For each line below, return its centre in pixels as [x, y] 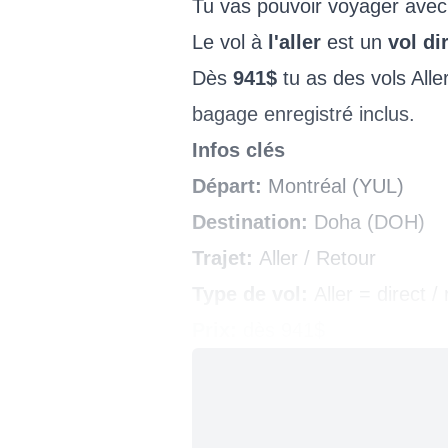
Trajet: [222, 257]
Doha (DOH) [369, 221]
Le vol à [230, 41]
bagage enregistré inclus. [303, 113]
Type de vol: [253, 293]
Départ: [230, 185]
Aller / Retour [314, 257]
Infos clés [238, 149]
